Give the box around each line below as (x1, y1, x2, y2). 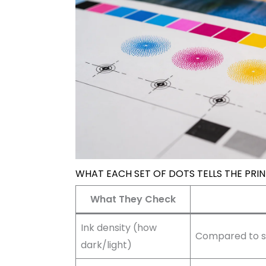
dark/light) (80, 237, 132, 252)
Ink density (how (80, 220, 157, 235)
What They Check (90, 192, 176, 206)
